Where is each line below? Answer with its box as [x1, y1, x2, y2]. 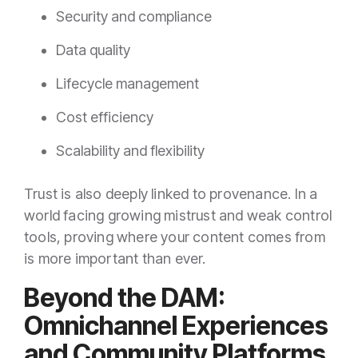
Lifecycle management [56, 74, 199, 92]
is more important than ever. [24, 249, 206, 267]
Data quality [56, 41, 130, 58]
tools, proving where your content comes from [24, 228, 325, 245]
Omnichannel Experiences [24, 309, 328, 341]
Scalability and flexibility [56, 141, 205, 159]
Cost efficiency [56, 108, 153, 125]
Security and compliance [56, 7, 212, 25]
